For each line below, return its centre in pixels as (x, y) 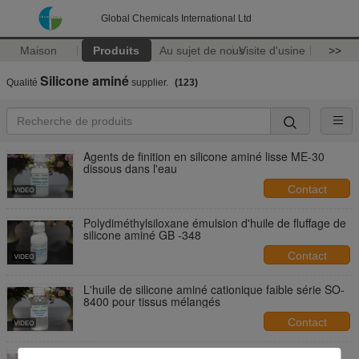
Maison (39, 50)
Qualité (23, 83)
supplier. (150, 83)
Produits (117, 50)
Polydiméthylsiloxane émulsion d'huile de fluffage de (215, 223)
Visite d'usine (272, 50)
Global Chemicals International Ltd (176, 18)
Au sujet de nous (202, 50)
